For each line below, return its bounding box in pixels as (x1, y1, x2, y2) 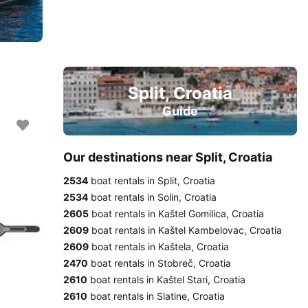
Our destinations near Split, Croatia (63, 150, 272, 164)
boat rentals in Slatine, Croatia (87, 290, 225, 302)
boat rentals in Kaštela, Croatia (89, 241, 229, 252)
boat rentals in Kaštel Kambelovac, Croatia (89, 224, 282, 236)
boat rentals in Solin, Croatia (88, 191, 217, 203)
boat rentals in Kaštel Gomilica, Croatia (89, 208, 264, 219)
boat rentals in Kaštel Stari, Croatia (87, 274, 245, 285)
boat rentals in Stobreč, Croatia (88, 257, 231, 269)
